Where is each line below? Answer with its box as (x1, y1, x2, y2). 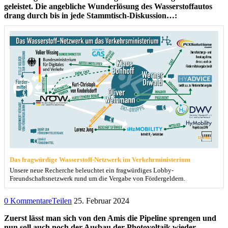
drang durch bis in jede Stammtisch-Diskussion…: (4, 11, 177, 20)
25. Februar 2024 (74, 196, 129, 206)
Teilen (52, 196, 72, 206)
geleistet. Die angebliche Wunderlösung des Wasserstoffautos (4, 2, 212, 11)
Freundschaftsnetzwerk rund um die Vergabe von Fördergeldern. (10, 175, 185, 183)
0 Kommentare (4, 196, 52, 206)
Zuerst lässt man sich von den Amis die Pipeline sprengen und (4, 214, 216, 223)
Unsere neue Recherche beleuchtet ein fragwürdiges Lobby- (10, 166, 174, 175)
